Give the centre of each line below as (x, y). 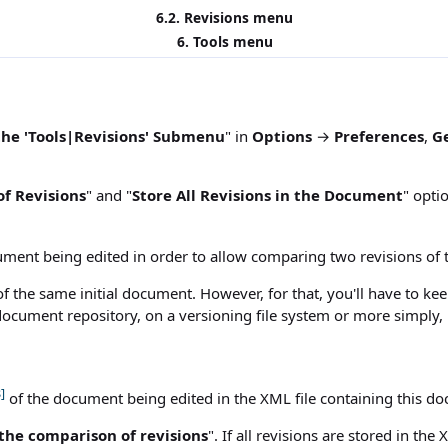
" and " (109, 195)
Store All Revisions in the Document (267, 195)
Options (282, 136)
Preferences (379, 136)
